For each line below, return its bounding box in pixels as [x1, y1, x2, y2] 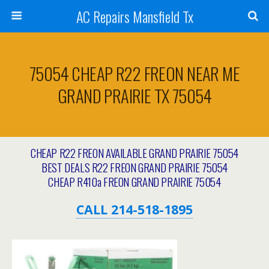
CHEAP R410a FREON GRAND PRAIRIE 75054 [48, 174, 221, 190]
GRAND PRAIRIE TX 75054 [57, 83, 212, 108]
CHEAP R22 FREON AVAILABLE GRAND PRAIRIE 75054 [30, 145, 239, 161]
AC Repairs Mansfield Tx [76, 5, 193, 27]
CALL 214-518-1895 [76, 201, 193, 219]
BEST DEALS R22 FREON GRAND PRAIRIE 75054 [41, 159, 228, 175]
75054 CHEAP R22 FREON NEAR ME [29, 61, 240, 86]
